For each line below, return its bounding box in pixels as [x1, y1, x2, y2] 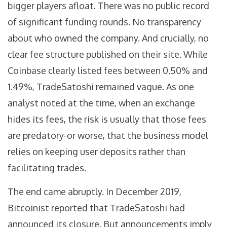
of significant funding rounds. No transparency [8, 16, 201, 28]
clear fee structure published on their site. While [8, 49, 208, 60]
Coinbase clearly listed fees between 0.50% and [8, 65, 208, 77]
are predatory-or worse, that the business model [8, 130, 208, 141]
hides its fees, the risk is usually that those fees [8, 113, 206, 125]
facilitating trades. [8, 162, 86, 174]
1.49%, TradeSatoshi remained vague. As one [8, 81, 194, 93]
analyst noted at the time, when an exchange [8, 97, 195, 109]
